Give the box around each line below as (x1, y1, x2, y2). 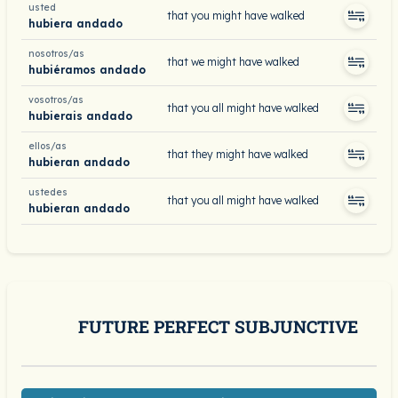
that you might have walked (167, 9, 305, 22)
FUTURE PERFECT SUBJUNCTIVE (78, 315, 358, 338)
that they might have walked (167, 147, 308, 161)
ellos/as (28, 140, 67, 152)
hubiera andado (28, 16, 123, 30)
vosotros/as (28, 94, 84, 106)
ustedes (28, 187, 68, 198)
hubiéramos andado (28, 62, 146, 76)
